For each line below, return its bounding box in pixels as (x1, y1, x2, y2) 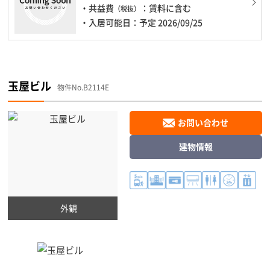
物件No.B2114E (57, 81, 110, 92)
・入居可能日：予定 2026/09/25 (80, 16, 203, 28)
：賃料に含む (140, 1, 192, 14)
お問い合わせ (178, 116, 229, 129)
